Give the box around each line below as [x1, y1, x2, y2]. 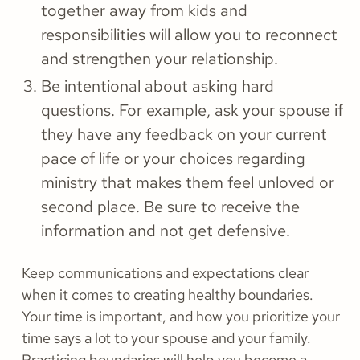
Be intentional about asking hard [41, 76, 274, 97]
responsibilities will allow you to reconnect [41, 24, 337, 46]
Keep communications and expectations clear [22, 264, 309, 283]
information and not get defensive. [41, 220, 290, 242]
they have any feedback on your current [41, 124, 327, 145]
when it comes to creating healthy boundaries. [22, 285, 313, 305]
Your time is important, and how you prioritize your [22, 307, 340, 326]
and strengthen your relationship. [41, 48, 278, 70]
